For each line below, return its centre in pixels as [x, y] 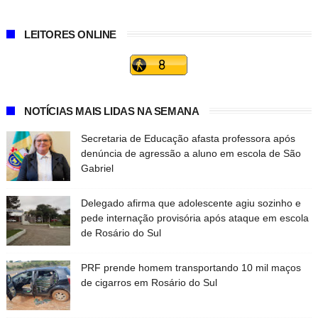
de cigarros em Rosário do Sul [149, 283]
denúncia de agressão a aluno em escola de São [191, 154]
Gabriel [97, 169]
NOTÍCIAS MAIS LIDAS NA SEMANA [111, 111]
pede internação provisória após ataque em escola [194, 218]
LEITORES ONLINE [70, 35]
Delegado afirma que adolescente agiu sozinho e [191, 203]
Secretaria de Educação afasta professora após [188, 139]
